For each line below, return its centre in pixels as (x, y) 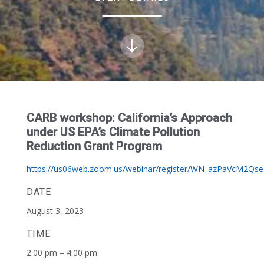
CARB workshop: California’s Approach (129, 118)
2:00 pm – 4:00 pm (62, 253)
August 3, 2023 (55, 211)
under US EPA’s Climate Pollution (113, 132)
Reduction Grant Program (94, 146)
